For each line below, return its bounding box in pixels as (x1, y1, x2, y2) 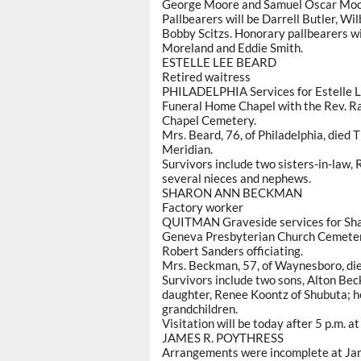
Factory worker (162, 200, 243, 215)
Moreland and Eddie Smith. (162, 40, 303, 56)
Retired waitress (162, 69, 251, 85)
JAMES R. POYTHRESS (162, 330, 284, 346)
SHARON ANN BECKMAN (162, 185, 302, 201)
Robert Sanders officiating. (162, 243, 303, 259)
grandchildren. (162, 301, 238, 317)
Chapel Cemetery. (162, 113, 256, 128)
